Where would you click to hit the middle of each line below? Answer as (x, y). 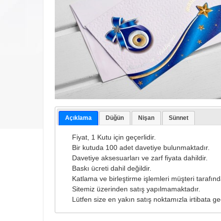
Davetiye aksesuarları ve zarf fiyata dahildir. (137, 158)
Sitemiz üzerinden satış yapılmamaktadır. (133, 189)
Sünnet (178, 118)
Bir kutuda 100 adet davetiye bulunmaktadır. (138, 147)
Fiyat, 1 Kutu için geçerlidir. (111, 137)
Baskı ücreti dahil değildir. (109, 168)
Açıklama (78, 118)
